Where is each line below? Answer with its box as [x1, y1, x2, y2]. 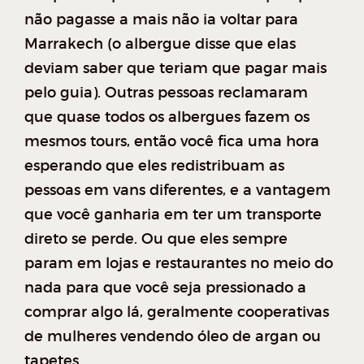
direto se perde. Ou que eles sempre [24, 230, 288, 248]
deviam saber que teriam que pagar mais [24, 59, 327, 77]
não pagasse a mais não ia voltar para [24, 11, 298, 28]
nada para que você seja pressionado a [24, 279, 306, 297]
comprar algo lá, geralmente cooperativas [24, 303, 329, 321]
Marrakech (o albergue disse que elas [24, 35, 296, 53]
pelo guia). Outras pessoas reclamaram [24, 84, 308, 102]
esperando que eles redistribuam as [24, 157, 284, 175]
